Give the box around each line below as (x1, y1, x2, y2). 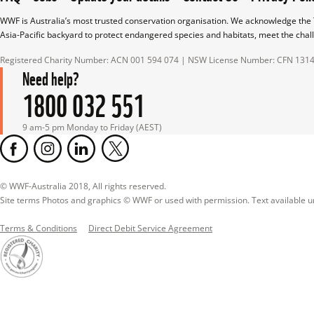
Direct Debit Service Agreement (88, 222, 212, 234)
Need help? (22, 64, 79, 90)
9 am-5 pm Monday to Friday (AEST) (22, 121, 162, 133)
